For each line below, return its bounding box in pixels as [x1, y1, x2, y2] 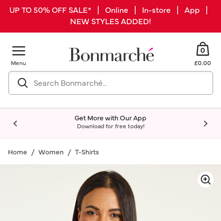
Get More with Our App [74, 112, 147, 122]
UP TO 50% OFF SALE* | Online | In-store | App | [9, 4, 212, 15]
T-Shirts [75, 147, 99, 156]
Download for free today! [76, 122, 145, 130]
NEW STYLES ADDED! [70, 15, 151, 26]
